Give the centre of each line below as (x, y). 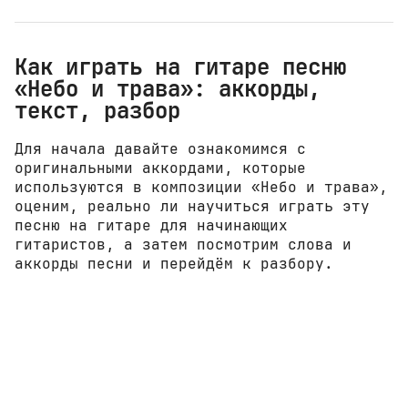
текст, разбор (97, 111)
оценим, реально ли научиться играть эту (192, 207)
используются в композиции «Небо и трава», (201, 188)
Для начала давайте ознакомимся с (160, 149)
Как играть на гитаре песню (180, 67)
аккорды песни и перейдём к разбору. (174, 264)
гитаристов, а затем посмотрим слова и (183, 245)
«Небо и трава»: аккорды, (168, 89)
